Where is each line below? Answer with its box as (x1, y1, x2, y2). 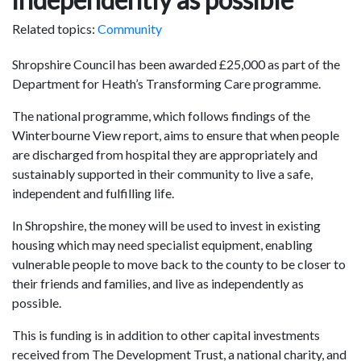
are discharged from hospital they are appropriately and (12, 147, 317, 163)
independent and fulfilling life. (12, 185, 174, 201)
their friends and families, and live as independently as (12, 276, 304, 292)
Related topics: (12, 21, 98, 37)
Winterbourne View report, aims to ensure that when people (12, 127, 339, 143)
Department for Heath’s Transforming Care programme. (12, 76, 321, 92)
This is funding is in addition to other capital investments (12, 327, 320, 343)
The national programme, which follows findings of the (12, 108, 310, 124)
